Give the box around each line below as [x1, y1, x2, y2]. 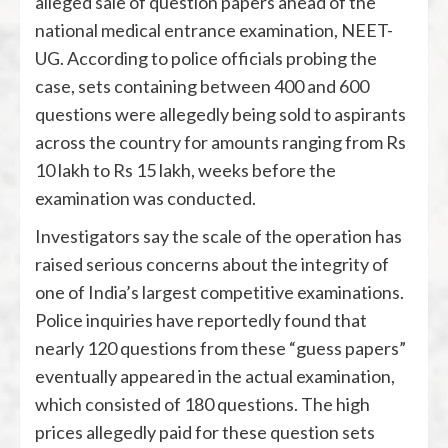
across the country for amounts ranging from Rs [35, 131, 406, 154]
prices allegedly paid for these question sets [35, 421, 375, 444]
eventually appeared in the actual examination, [35, 365, 395, 388]
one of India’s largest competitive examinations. [35, 281, 404, 304]
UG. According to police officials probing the [35, 47, 377, 70]
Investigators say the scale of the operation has [35, 225, 402, 248]
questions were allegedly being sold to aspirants [35, 103, 406, 126]
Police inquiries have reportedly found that [35, 309, 367, 332]
